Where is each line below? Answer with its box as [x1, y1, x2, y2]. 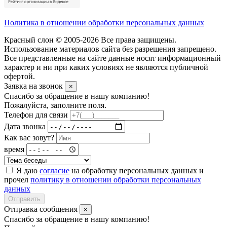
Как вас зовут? [4, 133, 54, 142]
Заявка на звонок [4, 82, 65, 91]
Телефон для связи [4, 110, 68, 120]
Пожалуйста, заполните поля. [4, 101, 106, 110]
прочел [4, 175, 30, 184]
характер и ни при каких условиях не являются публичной [4, 63, 208, 72]
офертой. [4, 72, 35, 81]
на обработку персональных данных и [69, 166, 204, 175]
